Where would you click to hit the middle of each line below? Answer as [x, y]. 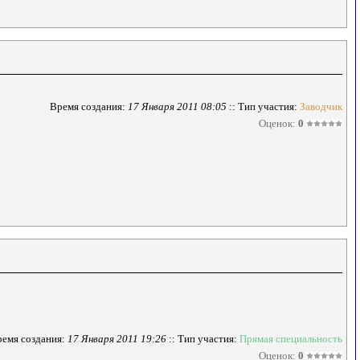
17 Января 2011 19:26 [117, 339]
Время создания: [89, 106]
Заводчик [321, 106]
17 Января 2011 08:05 [177, 106]
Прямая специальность [291, 339]
